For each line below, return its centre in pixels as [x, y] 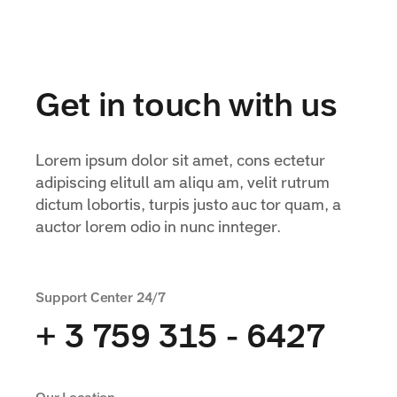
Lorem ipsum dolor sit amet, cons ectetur [180, 162]
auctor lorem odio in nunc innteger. [158, 228]
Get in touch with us [187, 107]
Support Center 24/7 [101, 299]
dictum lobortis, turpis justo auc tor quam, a [188, 206]
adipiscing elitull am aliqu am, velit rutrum [183, 184]
